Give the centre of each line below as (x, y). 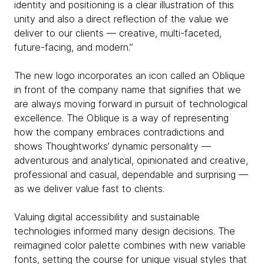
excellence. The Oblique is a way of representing (121, 118)
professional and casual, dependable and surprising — (131, 174)
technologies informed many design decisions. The (125, 231)
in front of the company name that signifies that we (128, 90)
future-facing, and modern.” (75, 47)
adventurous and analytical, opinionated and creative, (131, 160)
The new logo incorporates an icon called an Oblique (130, 75)
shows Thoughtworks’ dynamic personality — (113, 146)
